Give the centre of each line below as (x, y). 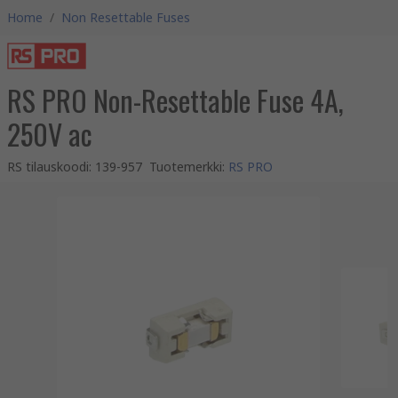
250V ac (50, 134)
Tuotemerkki (186, 167)
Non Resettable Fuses (126, 17)
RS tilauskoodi (48, 167)
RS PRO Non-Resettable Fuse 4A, (175, 100)
